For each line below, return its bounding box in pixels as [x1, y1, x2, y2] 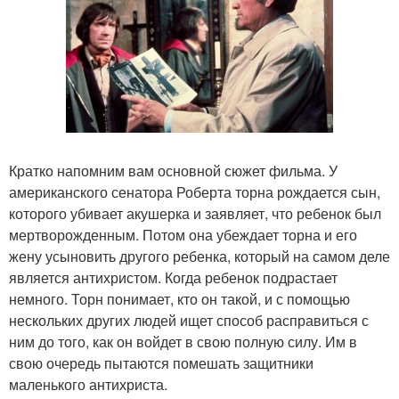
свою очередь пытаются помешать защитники [9, 353, 313, 374]
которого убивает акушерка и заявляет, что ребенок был [9, 203, 381, 224]
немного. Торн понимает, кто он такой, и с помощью [9, 289, 350, 310]
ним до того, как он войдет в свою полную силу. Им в [9, 331, 357, 353]
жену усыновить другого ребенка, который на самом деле [9, 246, 390, 267]
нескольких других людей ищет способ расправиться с [9, 310, 369, 331]
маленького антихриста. [9, 374, 167, 395]
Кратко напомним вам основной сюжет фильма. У [9, 160, 338, 182]
